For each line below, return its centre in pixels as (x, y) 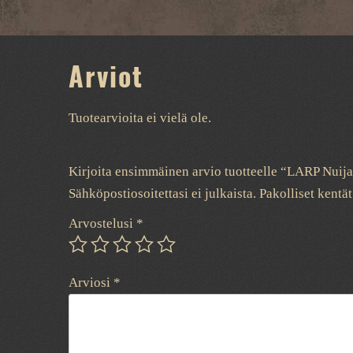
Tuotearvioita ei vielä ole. (140, 118)
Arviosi (91, 282)
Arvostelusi (102, 223)
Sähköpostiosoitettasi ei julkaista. (162, 193)
